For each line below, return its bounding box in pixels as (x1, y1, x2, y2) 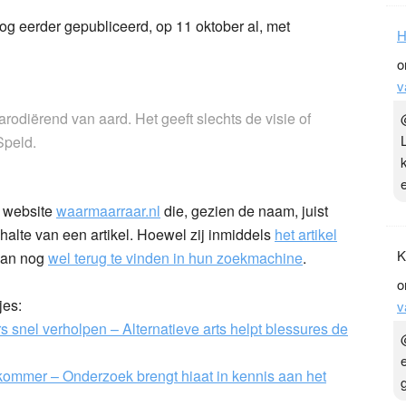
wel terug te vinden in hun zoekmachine (48, 246, 303, 268)
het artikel (275, 223, 337, 245)
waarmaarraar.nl (56, 199, 160, 221)
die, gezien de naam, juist (160, 199, 328, 221)
